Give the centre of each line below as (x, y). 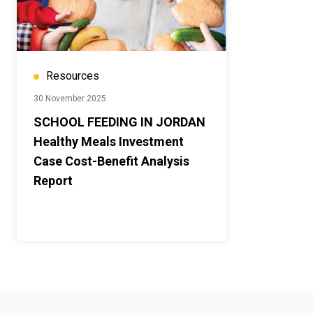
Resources (73, 76)
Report (53, 181)
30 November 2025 (70, 99)
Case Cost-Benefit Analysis (49, 161)
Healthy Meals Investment (109, 142)
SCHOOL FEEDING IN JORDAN (119, 122)
